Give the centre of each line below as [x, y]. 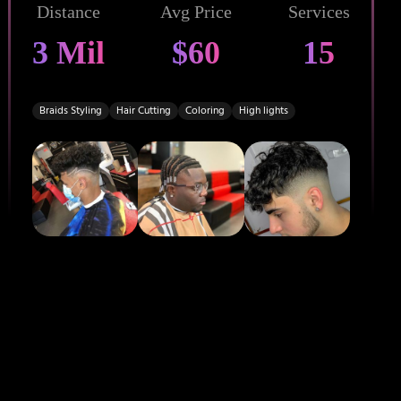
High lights [263, 110]
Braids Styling [70, 110]
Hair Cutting [143, 110]
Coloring [205, 110]
